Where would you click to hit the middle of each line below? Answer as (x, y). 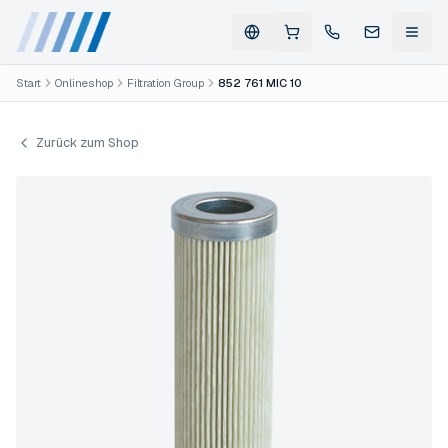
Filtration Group (165, 83)
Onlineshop (84, 83)
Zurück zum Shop (87, 142)
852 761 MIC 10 (260, 83)
